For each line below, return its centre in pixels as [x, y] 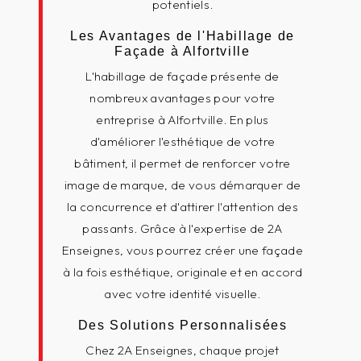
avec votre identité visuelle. [183, 294]
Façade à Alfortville [183, 51]
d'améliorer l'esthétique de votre [183, 141]
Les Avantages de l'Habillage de [183, 36]
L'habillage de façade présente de [183, 76]
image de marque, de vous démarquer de [183, 185]
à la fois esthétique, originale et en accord [183, 272]
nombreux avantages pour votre [183, 98]
